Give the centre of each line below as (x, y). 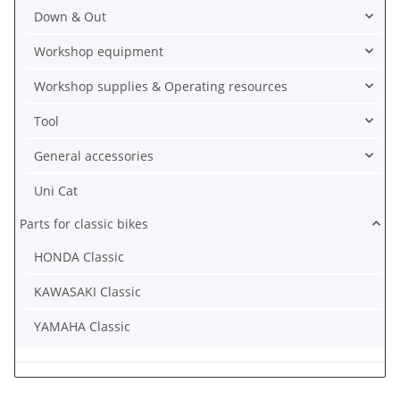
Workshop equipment (99, 51)
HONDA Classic (79, 256)
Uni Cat (56, 190)
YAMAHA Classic (82, 326)
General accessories (94, 155)
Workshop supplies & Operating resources (161, 86)
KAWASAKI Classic (87, 291)
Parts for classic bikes (84, 223)
